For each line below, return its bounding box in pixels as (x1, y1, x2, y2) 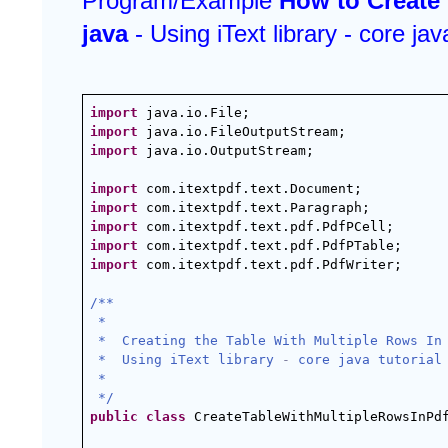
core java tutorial (290, 352, 442, 367)
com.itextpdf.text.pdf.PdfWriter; (138, 257, 402, 272)
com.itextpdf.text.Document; (138, 181, 362, 196)
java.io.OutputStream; (138, 143, 314, 158)
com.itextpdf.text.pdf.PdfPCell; (138, 219, 394, 234)
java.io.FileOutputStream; (138, 124, 346, 139)
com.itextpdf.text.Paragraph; (138, 200, 370, 215)
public (90, 409, 138, 424)
